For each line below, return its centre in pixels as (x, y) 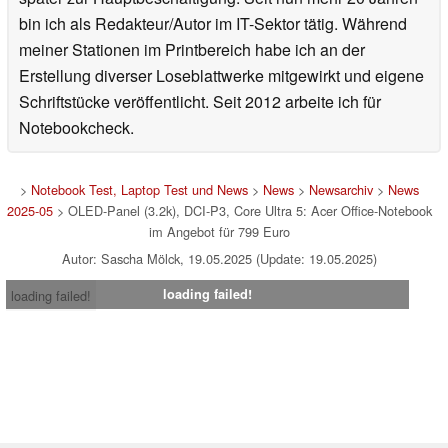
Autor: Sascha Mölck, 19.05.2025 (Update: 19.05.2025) (219, 258)
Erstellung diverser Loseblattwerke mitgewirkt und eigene (221, 75)
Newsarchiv (340, 189)
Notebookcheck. (76, 127)
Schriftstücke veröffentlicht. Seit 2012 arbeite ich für (200, 101)
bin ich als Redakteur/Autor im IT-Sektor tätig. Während (213, 23)
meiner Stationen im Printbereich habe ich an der (192, 49)
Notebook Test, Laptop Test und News (139, 189)
